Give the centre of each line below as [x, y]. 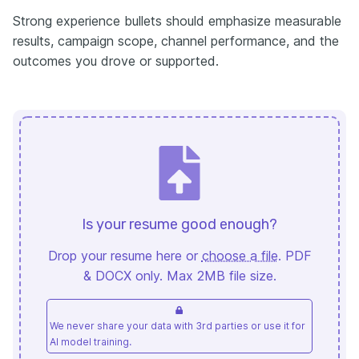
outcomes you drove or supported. [116, 61]
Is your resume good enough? [179, 224]
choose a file [240, 255]
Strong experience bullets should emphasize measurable [177, 20]
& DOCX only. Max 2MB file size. [179, 275]
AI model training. [91, 341]
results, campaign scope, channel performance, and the [176, 40]
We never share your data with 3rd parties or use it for [177, 325]
